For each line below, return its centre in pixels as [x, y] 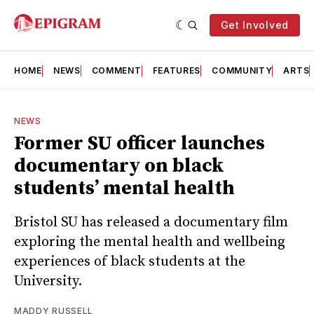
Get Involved [254, 25]
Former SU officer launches [139, 143]
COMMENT [116, 70]
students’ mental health [124, 188]
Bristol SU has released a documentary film [151, 222]
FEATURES [177, 70]
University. [48, 281]
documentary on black [119, 166]
